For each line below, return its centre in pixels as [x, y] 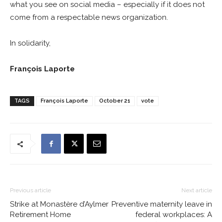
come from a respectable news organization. [90, 17]
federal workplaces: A [174, 215]
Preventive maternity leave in [162, 204]
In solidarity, [32, 43]
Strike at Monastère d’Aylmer [59, 204]
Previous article [30, 190]
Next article [197, 190]
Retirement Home [40, 215]
